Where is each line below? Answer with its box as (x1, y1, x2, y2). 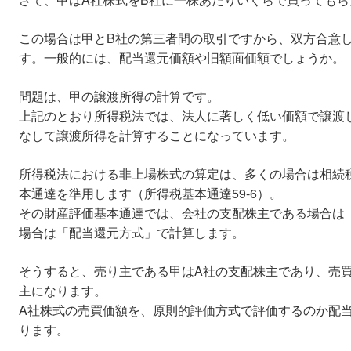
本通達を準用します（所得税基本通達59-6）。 (19, 184, 282, 202)
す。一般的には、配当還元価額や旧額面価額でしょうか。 (19, 49, 345, 67)
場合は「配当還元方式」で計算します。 (19, 223, 244, 241)
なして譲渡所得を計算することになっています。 (19, 126, 295, 144)
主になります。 (19, 281, 107, 299)
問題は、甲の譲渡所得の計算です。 (19, 87, 219, 105)
